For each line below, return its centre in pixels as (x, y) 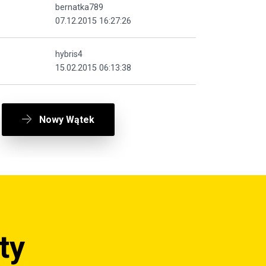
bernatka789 (79, 7)
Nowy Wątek (66, 119)
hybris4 (69, 54)
